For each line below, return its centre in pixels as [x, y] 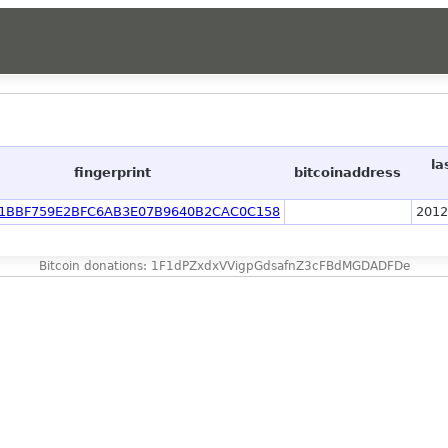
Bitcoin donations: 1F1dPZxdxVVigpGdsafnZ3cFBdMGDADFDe [224, 266]
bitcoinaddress [347, 173]
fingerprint [112, 173]
